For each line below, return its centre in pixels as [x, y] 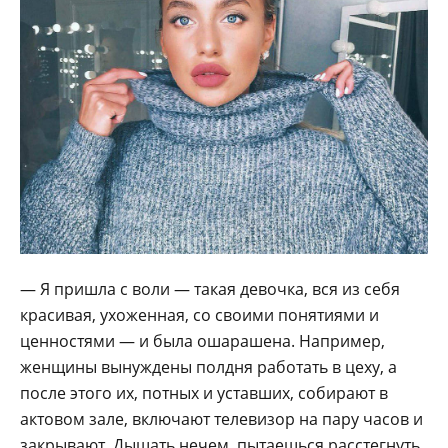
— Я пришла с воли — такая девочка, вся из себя [210, 289]
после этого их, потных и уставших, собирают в [204, 393]
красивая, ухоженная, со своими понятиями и [199, 315]
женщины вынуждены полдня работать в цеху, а [208, 367]
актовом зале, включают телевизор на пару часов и [221, 419]
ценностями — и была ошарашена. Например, [202, 341]
